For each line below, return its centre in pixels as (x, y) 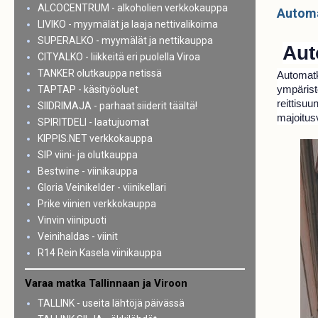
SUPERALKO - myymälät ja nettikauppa (125, 40)
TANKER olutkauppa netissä (99, 73)
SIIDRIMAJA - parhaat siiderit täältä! (117, 106)
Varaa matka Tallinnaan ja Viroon (106, 283)
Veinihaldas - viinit (77, 236)
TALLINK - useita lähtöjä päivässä (111, 303)
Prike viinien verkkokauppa (97, 204)
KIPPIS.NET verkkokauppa (95, 138)
